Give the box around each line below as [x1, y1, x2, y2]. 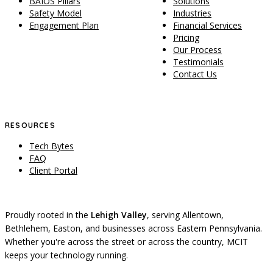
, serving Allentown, [147, 208, 224, 221]
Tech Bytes [29, 140, 74, 152]
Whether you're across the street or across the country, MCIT [5, 235, 248, 247]
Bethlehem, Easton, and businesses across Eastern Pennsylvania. [5, 222, 262, 234]
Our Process [173, 43, 222, 55]
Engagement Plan [29, 19, 99, 31]
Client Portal [29, 164, 77, 176]
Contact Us [173, 68, 217, 80]
